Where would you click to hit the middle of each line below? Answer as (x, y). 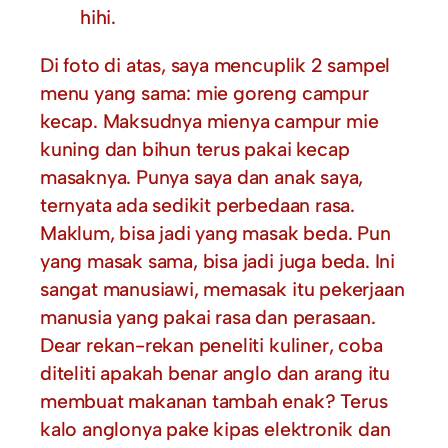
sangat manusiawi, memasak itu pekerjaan (222, 288)
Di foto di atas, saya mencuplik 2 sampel (215, 64)
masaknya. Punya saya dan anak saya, (202, 176)
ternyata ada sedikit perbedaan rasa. (197, 204)
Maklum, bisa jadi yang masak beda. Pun (215, 232)
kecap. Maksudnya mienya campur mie (209, 120)
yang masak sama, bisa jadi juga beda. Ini (217, 260)
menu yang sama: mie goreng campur (204, 92)
